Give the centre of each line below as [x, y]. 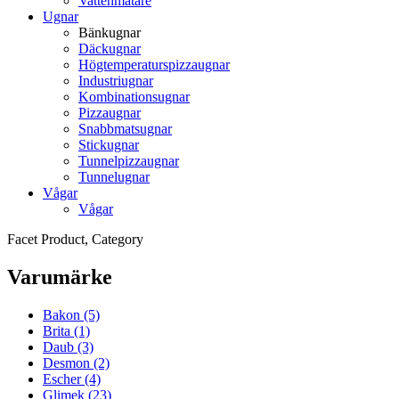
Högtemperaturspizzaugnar [154, 65]
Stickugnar [109, 145]
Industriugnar [116, 81]
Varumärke [60, 277]
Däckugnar [110, 49]
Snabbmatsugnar [125, 129]
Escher [62, 379]
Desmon [66, 363]
